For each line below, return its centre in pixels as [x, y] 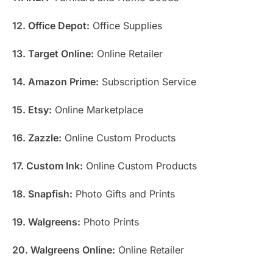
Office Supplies [126, 25]
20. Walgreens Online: [64, 250]
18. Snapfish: [42, 193]
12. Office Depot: [51, 25]
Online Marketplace [97, 109]
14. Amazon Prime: [55, 81]
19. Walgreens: [46, 222]
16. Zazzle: [37, 137]
